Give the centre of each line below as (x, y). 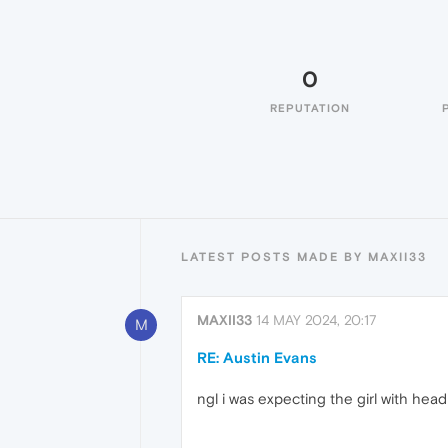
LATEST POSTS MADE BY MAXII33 (304, 257)
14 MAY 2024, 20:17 (316, 320)
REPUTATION (310, 108)
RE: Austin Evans (257, 357)
